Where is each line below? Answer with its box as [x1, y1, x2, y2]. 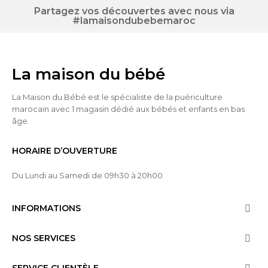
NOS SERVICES [12, 233, 75, 244]
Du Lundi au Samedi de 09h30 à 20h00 [12, 170, 163, 181]
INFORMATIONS [12, 203, 81, 214]
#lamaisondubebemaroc [72, 15, 196, 27]
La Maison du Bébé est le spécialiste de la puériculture [12, 92, 223, 102]
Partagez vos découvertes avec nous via [33, 5, 234, 17]
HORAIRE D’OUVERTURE [12, 145, 117, 157]
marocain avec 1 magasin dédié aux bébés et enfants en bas [12, 104, 245, 114]
